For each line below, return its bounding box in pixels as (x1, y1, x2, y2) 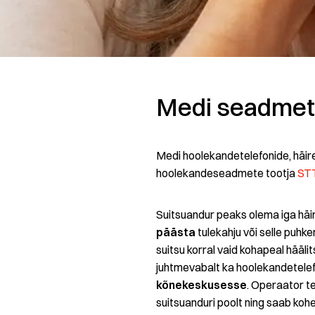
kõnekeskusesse (156, 278, 247, 292)
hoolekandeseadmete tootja (156, 167, 297, 180)
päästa (156, 226, 195, 239)
